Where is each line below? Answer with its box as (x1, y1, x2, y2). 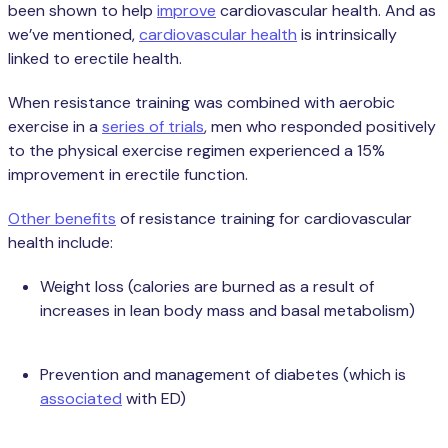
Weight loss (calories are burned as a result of (40, 275, 374, 297)
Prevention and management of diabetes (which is (40, 363, 406, 385)
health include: (8, 231, 113, 253)
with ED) (122, 387, 186, 409)
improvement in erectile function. (8, 163, 256, 185)
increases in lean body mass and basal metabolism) (40, 299, 415, 321)
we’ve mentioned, (8, 23, 139, 45)
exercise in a (8, 115, 102, 137)
